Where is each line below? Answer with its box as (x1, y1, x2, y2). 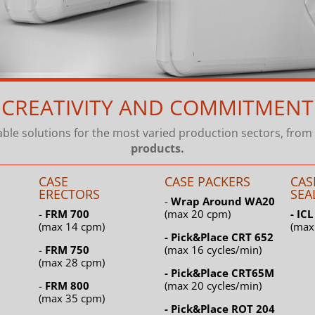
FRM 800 (44, 278, 89, 293)
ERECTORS (38, 186, 100, 203)
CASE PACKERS (164, 173, 250, 191)
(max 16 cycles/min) (164, 243, 262, 257)
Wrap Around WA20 (170, 194, 275, 209)
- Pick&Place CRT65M (164, 266, 274, 281)
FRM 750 (44, 243, 89, 257)
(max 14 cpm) (38, 219, 105, 234)
